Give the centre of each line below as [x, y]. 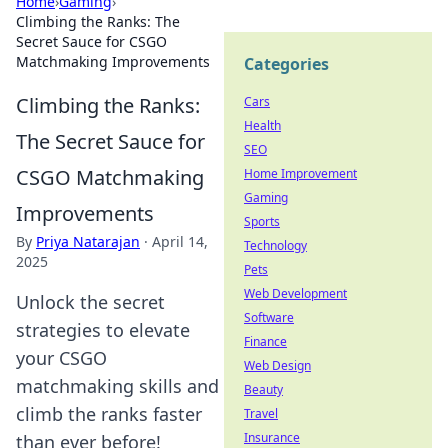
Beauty [263, 389]
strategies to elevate [103, 330]
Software [269, 317]
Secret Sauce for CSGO [91, 41]
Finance [265, 341]
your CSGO [61, 358]
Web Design [277, 365]
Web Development [295, 293]
